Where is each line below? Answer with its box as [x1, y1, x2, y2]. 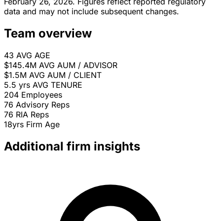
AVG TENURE [33, 80, 82, 90]
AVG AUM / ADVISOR [39, 60, 117, 71]
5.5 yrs [4, 80, 30, 90]
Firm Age [26, 119, 60, 130]
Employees [21, 90, 62, 100]
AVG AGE [16, 50, 50, 61]
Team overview [4, 26, 92, 41]
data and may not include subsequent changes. [4, 6, 179, 17]
